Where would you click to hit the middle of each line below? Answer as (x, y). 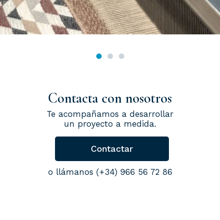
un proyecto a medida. (110, 124)
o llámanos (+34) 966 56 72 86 (110, 172)
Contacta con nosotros (110, 98)
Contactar (112, 149)
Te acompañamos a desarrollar (110, 114)
